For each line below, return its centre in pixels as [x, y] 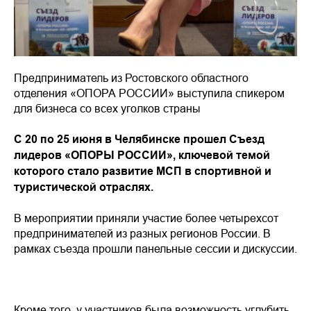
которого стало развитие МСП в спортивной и [143, 171]
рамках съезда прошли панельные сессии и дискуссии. [155, 249]
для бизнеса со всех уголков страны [107, 109]
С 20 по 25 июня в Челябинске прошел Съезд [139, 140]
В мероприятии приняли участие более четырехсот [146, 218]
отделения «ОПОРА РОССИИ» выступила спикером [149, 93]
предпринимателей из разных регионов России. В [142, 234]
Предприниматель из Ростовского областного [131, 78]
